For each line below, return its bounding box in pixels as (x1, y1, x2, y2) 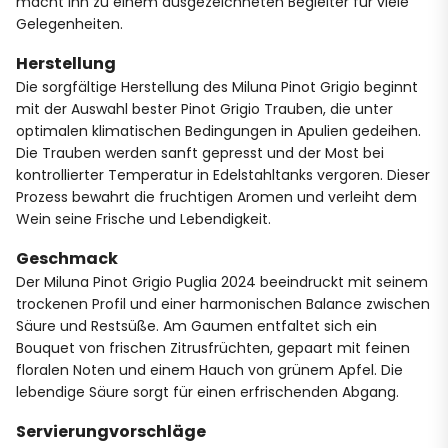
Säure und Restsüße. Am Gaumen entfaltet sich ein (16, 315, 377, 336)
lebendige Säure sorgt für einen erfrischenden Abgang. (16, 381, 399, 402)
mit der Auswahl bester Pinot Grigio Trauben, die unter (16, 98, 393, 119)
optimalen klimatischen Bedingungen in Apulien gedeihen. (16, 120, 421, 141)
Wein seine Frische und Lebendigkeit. (16, 208, 271, 229)
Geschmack (16, 246, 118, 270)
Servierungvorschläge (16, 419, 206, 443)
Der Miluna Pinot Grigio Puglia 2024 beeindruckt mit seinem (16, 271, 428, 292)
